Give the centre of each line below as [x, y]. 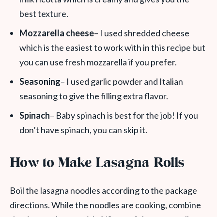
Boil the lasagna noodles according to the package [103, 190]
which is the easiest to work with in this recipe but [112, 47]
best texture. [44, 14]
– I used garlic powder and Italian [122, 81]
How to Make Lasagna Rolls [97, 163]
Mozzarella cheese [57, 33]
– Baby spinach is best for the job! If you [124, 115]
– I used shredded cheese [142, 33]
